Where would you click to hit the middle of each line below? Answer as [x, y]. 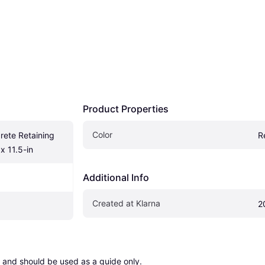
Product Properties [126, 109]
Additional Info [116, 178]
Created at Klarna [126, 203]
